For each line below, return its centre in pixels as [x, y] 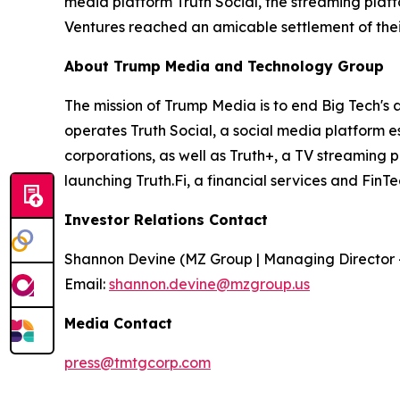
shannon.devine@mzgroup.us [209, 283]
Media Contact [118, 323]
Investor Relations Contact [166, 219]
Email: [87, 283]
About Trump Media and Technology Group [224, 66]
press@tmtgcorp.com [137, 362]
